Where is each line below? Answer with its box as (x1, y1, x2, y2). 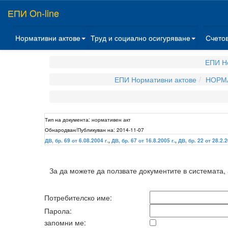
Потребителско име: (44, 192, 112, 203)
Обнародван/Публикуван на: (45, 126, 115, 133)
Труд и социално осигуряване (91, 33, 190, 43)
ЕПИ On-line (8, 6, 59, 19)
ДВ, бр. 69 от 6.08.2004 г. (45, 137, 108, 144)
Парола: (44, 206, 72, 216)
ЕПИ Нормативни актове (114, 74, 196, 84)
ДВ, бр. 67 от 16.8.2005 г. (111, 137, 175, 144)
